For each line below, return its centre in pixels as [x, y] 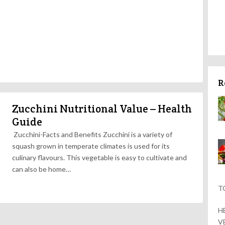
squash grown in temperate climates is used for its [91, 146]
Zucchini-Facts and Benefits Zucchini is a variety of [92, 134]
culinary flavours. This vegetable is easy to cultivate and [99, 157]
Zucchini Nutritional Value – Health [102, 109]
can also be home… [41, 169]
